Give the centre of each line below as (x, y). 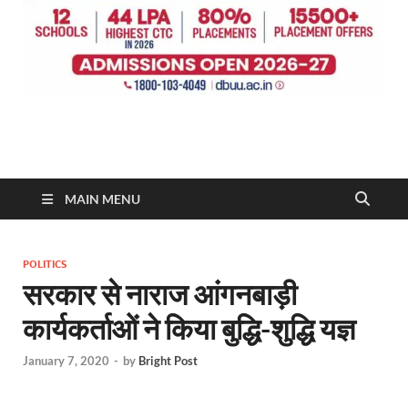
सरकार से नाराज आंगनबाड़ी (160, 294)
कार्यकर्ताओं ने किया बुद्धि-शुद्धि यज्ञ (189, 328)
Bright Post (168, 361)
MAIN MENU (102, 199)
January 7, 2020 (66, 361)
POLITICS (45, 264)
